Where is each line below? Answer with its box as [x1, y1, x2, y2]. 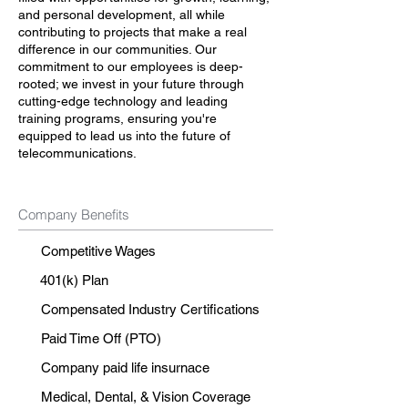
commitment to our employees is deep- [18, 59, 243, 74]
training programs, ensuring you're [18, 111, 217, 126]
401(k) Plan [40, 272, 108, 288]
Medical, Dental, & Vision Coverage [41, 389, 250, 404]
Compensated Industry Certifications [41, 301, 260, 317]
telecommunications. [18, 146, 137, 160]
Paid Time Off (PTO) [41, 331, 161, 346]
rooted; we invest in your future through [18, 76, 244, 91]
